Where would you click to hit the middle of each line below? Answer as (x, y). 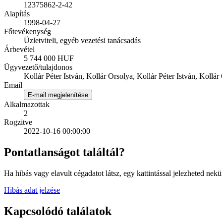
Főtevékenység (28, 32)
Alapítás (17, 14)
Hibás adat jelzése (32, 190)
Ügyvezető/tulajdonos (38, 67)
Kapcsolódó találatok (58, 211)
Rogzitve (18, 122)
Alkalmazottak (27, 105)
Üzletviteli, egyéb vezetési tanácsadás (82, 41)
